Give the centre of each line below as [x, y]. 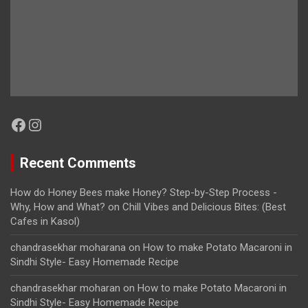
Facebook [45, 124]
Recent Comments [78, 163]
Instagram [64, 124]
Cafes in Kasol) [45, 221]
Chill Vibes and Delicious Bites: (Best [204, 207]
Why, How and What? [58, 207]
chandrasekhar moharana [68, 247]
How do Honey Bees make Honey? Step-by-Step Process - [144, 192]
